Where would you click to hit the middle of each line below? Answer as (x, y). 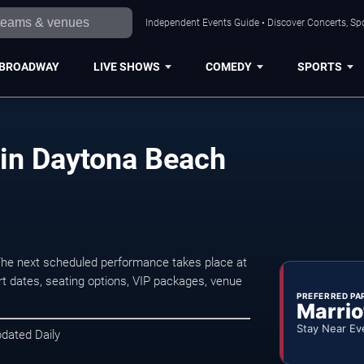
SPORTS (319, 66)
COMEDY (228, 66)
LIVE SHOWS (126, 66)
